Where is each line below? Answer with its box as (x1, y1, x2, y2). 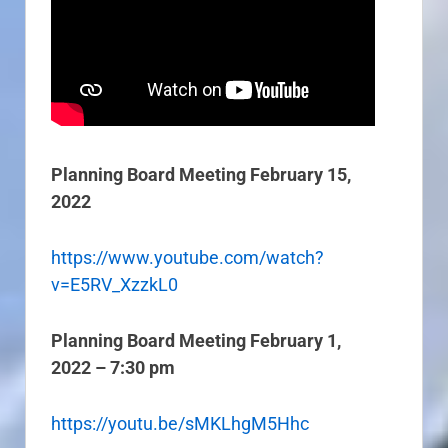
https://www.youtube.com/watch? (51, 247, 324, 269)
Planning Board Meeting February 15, (51, 164, 351, 186)
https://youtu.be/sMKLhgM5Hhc (51, 412, 309, 434)
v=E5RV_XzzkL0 (51, 274, 178, 296)
